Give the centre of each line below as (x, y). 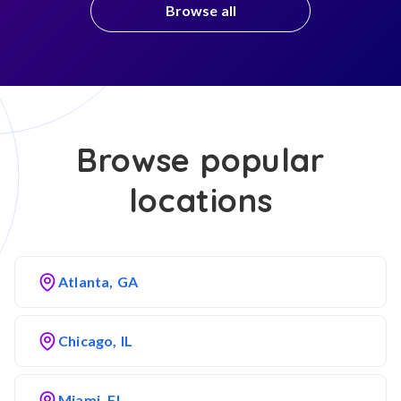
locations (200, 200)
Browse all (200, 10)
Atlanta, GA (98, 282)
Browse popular (200, 160)
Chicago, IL (96, 341)
